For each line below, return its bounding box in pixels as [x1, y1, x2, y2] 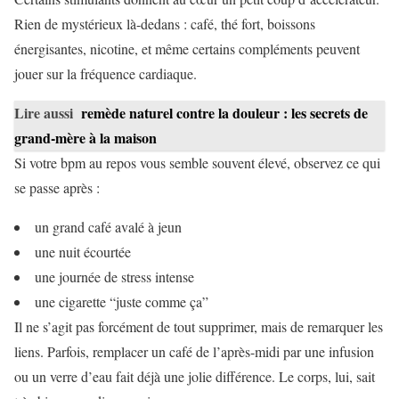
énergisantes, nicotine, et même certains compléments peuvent [14, 38, 360, 58]
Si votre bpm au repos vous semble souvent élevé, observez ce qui [14, 152, 380, 172]
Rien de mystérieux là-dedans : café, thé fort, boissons [14, 13, 315, 33]
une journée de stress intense [35, 266, 194, 286]
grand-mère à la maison [14, 126, 157, 148]
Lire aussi [14, 102, 73, 123]
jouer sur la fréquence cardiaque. [14, 63, 197, 83]
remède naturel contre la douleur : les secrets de [81, 102, 368, 123]
